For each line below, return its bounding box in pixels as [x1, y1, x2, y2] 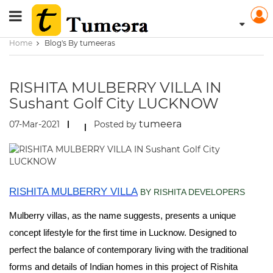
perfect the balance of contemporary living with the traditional [9, 245, 248, 255]
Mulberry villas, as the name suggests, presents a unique [9, 211, 236, 221]
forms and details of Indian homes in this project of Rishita [9, 262, 238, 272]
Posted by [94, 119, 139, 130]
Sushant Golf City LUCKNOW [9, 94, 219, 112]
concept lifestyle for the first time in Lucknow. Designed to [9, 228, 236, 238]
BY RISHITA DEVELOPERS [140, 187, 245, 197]
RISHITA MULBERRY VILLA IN [9, 79, 222, 96]
